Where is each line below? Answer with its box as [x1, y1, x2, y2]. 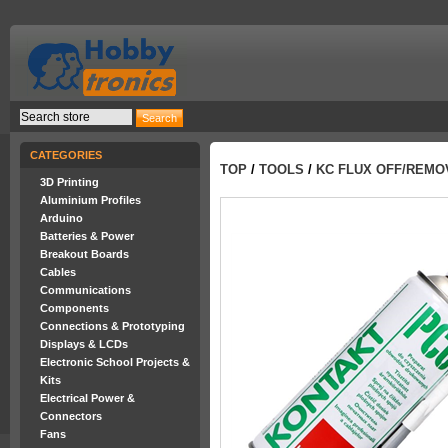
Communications [40, 284, 131, 296]
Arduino [40, 212, 83, 224]
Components [40, 302, 109, 314]
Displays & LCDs [40, 338, 128, 350]
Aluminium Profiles [40, 194, 141, 206]
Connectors [40, 410, 102, 422]
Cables [40, 266, 76, 278]
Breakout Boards [40, 248, 129, 260]
